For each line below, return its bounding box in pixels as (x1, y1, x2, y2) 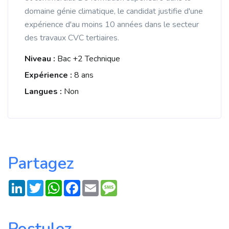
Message (117, 178, 150, 190)
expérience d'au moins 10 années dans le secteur (25, 19, 199, 30)
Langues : (25, 86, 64, 97)
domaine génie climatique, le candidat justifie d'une (25, 6, 203, 17)
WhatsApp (62, 178, 102, 190)
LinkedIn (25, 178, 55, 190)
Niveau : (25, 53, 57, 64)
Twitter (43, 178, 69, 190)
